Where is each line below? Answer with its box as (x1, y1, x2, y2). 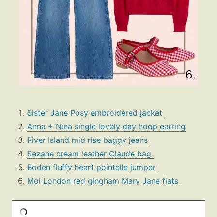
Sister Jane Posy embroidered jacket (27, 108, 165, 118)
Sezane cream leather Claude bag (27, 149, 154, 159)
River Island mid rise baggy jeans (27, 135, 150, 145)
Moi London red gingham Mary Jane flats (27, 176, 181, 186)
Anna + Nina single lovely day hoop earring (27, 122, 186, 132)
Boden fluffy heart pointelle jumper (27, 162, 155, 172)
